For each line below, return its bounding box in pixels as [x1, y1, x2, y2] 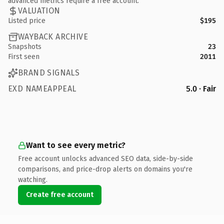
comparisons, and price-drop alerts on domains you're [18, 164, 192, 173]
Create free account [26, 190, 93, 199]
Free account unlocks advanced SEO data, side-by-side [18, 154, 193, 163]
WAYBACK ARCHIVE [18, 32, 88, 41]
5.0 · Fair [186, 83, 216, 93]
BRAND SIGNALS [18, 68, 80, 77]
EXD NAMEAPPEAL [8, 83, 76, 93]
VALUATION [18, 6, 60, 15]
